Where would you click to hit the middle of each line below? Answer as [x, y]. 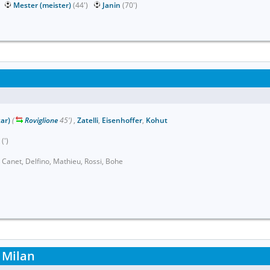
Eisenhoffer [122, 120]
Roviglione [41, 120]
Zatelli [88, 120]
